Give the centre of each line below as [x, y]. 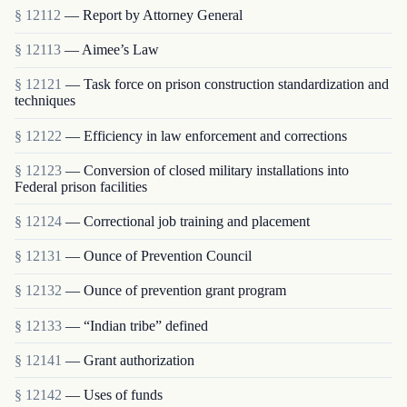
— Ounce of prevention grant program [176, 291]
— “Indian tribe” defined [137, 325]
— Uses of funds [114, 394]
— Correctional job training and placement [188, 221]
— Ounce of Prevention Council [159, 256]
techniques [45, 101]
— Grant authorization [130, 360]
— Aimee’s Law [112, 50]
